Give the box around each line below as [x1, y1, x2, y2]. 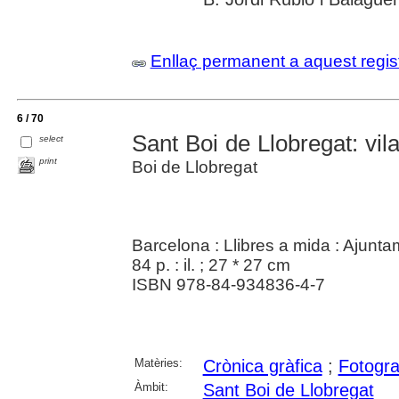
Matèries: [134, 355, 183, 370]
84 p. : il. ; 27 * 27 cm [131, 255, 290, 274]
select [39, 134, 64, 144]
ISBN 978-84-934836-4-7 [131, 274, 325, 294]
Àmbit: [134, 379, 168, 394]
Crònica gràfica [202, 355, 322, 376]
